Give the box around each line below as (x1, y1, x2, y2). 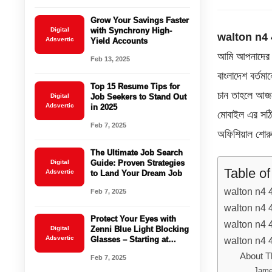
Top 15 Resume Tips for (90, 81, 180, 91)
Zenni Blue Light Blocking (90, 224, 189, 234)
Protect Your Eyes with (90, 214, 177, 223)
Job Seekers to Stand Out (90, 92, 187, 101)
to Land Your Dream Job (90, 168, 183, 178)
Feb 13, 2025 (90, 55, 131, 63)
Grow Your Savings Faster (90, 15, 189, 25)
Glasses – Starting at (90, 234, 169, 244)
